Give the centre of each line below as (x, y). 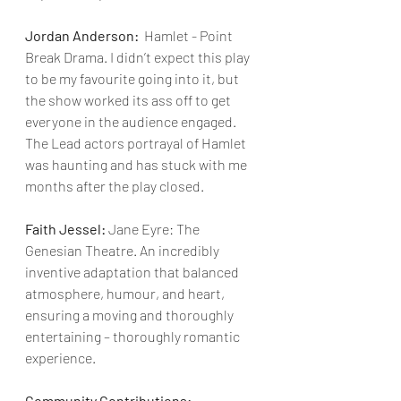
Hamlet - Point (187, 35)
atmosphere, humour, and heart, (126, 293)
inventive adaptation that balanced (133, 272)
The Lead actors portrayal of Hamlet (137, 143)
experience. (60, 358)
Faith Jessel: (65, 229)
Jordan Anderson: (82, 35)
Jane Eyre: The (154, 229)
